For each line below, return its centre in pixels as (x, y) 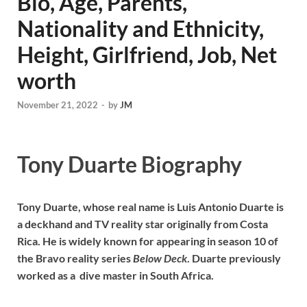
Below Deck (160, 258)
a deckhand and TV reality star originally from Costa (143, 223)
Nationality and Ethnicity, (140, 28)
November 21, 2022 (58, 105)
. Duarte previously (234, 258)
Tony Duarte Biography (130, 164)
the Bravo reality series (75, 258)
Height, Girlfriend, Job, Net (147, 54)
